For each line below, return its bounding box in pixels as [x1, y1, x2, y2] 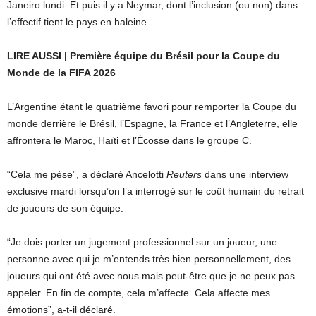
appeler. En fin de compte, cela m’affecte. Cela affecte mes [7, 287, 270, 298]
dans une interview [205, 169, 288, 180]
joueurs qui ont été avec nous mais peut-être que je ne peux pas [7, 270, 295, 281]
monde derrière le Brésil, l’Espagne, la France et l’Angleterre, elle [7, 118, 298, 129]
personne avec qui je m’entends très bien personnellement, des [7, 253, 291, 265]
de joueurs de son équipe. [7, 202, 123, 214]
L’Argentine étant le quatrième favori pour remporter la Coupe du [7, 101, 296, 112]
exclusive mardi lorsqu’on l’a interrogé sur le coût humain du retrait [7, 186, 304, 197]
